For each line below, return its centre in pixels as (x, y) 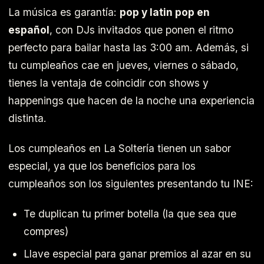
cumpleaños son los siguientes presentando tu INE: (131, 183)
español (29, 30)
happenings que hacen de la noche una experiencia (131, 101)
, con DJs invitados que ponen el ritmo (141, 30)
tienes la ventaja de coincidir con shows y (108, 83)
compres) (46, 231)
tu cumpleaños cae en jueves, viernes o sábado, (123, 65)
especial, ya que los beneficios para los (102, 166)
